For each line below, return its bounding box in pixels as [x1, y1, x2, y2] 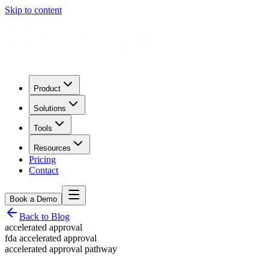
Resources [34, 144, 71, 153]
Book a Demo [10, 195, 57, 204]
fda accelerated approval [5, 233, 97, 243]
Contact [29, 165, 58, 175]
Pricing [29, 154, 56, 165]
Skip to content [5, 5, 62, 15]
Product [34, 84, 61, 93]
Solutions [34, 104, 66, 113]
